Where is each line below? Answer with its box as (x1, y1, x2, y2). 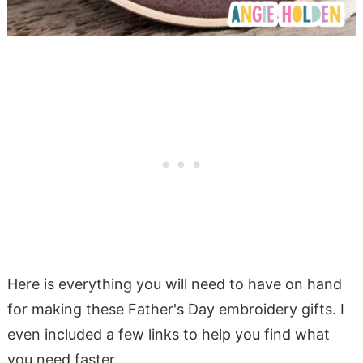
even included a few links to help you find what (6, 325, 330, 343)
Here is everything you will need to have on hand (6, 275, 342, 293)
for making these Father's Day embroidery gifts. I (6, 300, 344, 318)
